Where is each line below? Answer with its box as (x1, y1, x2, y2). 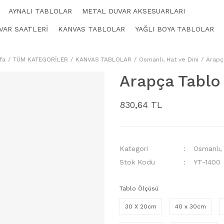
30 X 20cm (125, 203, 156, 210)
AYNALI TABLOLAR (8, 6, 72, 15)
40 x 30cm (175, 203, 206, 210)
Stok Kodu (119, 158, 155, 166)
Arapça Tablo (119, 71, 220, 90)
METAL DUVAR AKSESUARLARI (82, 6, 185, 15)
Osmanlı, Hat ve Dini (139, 56, 198, 63)
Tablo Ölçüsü (119, 185, 158, 192)
